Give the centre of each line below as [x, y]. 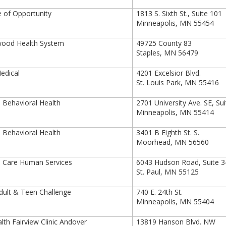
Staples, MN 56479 [167, 53]
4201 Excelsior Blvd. [169, 73]
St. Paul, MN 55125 [168, 172]
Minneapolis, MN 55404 [175, 202]
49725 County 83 [164, 43]
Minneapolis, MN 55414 [175, 112]
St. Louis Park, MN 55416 [178, 82]
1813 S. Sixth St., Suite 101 [179, 13]
